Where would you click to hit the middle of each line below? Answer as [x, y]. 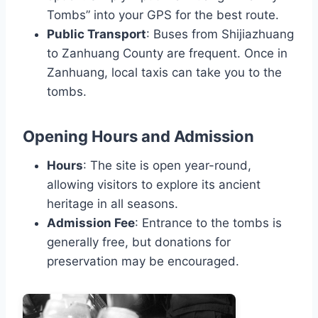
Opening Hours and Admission [138, 137]
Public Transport [97, 34]
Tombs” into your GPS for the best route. [163, 15]
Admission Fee [91, 223]
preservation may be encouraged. [143, 262]
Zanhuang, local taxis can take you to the [164, 73]
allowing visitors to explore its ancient [154, 185]
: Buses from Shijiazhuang [220, 34]
